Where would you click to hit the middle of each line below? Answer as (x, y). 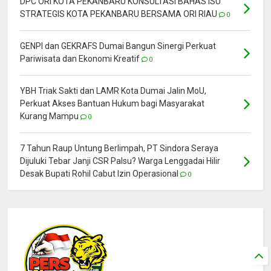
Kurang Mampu (50, 116)
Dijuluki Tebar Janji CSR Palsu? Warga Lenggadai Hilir (120, 161)
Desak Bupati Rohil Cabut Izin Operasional (100, 173)
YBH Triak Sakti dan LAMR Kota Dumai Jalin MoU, (113, 90)
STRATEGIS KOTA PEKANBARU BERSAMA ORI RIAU (119, 14)
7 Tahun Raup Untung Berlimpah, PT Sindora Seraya (119, 148)
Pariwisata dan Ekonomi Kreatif (80, 58)
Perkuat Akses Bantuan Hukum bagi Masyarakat (113, 103)
